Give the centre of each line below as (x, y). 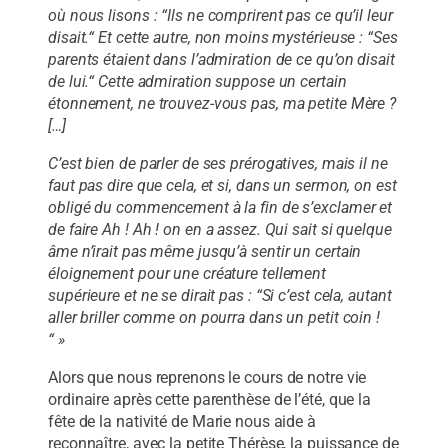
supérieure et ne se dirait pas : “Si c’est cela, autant (220, 295)
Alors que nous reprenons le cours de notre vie (207, 378)
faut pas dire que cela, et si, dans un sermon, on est (222, 185)
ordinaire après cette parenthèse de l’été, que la (210, 400)
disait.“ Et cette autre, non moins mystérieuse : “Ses (223, 37)
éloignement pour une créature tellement (187, 273)
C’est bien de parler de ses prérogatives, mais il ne (218, 163)
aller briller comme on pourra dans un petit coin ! (214, 317)
